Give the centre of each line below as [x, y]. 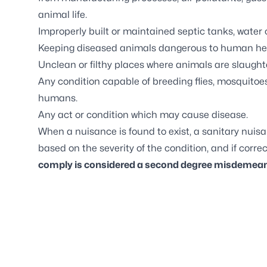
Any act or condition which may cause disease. [143, 115]
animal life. [63, 15]
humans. [58, 98]
